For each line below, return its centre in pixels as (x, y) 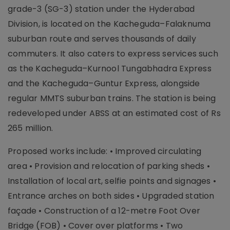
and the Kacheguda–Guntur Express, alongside (104, 84)
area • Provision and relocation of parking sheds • (109, 166)
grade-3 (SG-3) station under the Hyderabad (101, 9)
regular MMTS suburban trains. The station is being (112, 99)
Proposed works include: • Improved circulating (105, 151)
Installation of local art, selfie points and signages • (112, 181)
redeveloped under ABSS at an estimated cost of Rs (114, 113)
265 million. (31, 128)
